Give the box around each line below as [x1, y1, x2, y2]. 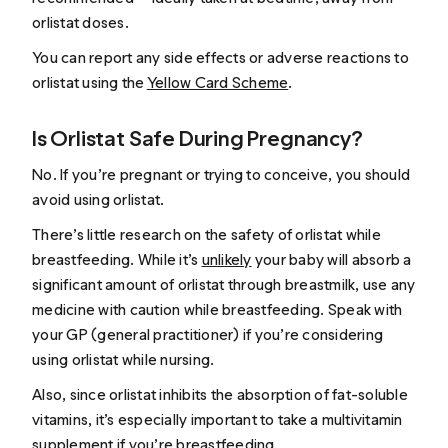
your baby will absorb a [251, 249, 412, 269]
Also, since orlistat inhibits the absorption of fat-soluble [32, 385, 408, 405]
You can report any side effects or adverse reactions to [32, 48, 409, 68]
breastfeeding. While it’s [32, 249, 202, 269]
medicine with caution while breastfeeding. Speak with [32, 299, 403, 319]
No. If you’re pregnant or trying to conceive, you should [32, 164, 411, 184]
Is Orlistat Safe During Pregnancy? [32, 125, 363, 153]
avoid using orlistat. [32, 189, 165, 209]
